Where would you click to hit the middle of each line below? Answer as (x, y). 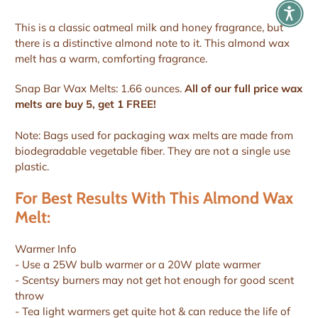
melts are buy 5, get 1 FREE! (87, 104)
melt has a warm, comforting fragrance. (111, 59)
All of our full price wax (244, 89)
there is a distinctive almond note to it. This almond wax (153, 43)
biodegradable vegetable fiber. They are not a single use (153, 151)
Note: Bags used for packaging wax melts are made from (154, 136)
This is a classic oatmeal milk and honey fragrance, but (149, 28)
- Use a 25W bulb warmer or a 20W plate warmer (138, 265)
